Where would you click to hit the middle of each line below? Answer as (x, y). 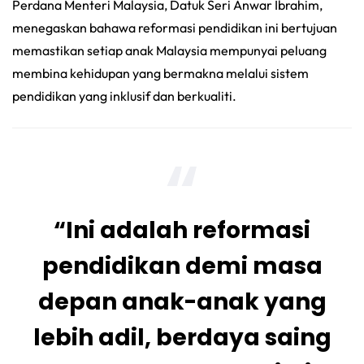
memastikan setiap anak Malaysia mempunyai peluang (169, 50)
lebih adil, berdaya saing (182, 337)
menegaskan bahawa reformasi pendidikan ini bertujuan (175, 27)
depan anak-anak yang (182, 301)
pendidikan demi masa (182, 266)
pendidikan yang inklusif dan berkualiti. (124, 95)
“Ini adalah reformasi (182, 230)
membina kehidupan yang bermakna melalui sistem (160, 73)
